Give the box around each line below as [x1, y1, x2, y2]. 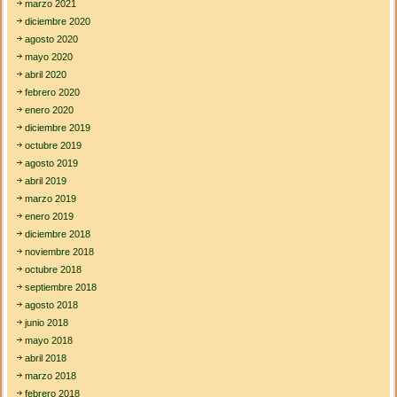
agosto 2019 [25, 158, 79, 169]
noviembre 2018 [25, 246, 95, 258]
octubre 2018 [25, 264, 82, 276]
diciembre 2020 [25, 16, 91, 27]
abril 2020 [25, 69, 67, 81]
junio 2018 [25, 317, 69, 329]
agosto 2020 [25, 34, 79, 45]
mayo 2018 [25, 335, 74, 346]
